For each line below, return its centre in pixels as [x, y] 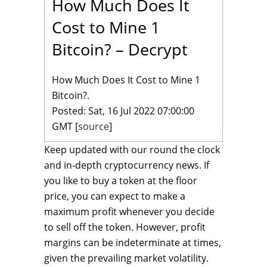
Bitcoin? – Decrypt [120, 49]
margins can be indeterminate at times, [133, 243]
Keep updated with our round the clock [132, 150]
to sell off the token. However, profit [125, 227]
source [94, 127]
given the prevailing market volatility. [126, 258]
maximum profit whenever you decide [129, 212]
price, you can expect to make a [115, 196]
